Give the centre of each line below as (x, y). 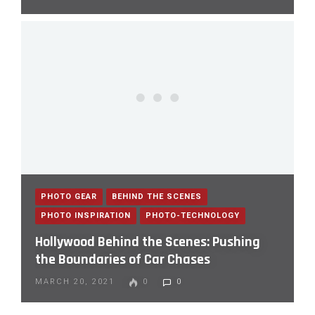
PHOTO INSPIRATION (86, 216)
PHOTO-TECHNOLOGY (193, 216)
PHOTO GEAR (69, 197)
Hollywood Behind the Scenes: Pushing (148, 242)
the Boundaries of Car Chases (123, 259)
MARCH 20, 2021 (75, 282)
